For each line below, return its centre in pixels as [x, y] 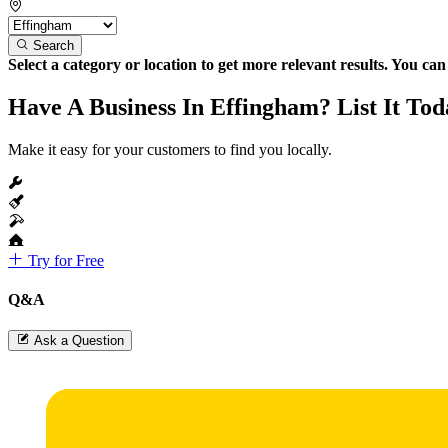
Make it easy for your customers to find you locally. [170, 149]
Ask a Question [79, 341]
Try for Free [64, 260]
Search [53, 45]
